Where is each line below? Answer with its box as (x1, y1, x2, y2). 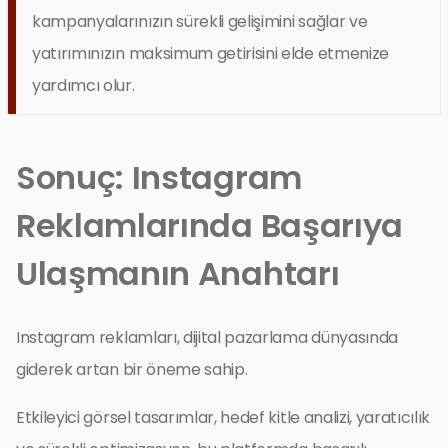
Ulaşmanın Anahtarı (16, 250, 340, 296)
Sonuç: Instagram (16, 154, 302, 200)
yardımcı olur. (32, 73, 135, 97)
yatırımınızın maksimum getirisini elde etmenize (32, 41, 389, 65)
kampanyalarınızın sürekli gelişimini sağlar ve (32, 9, 368, 33)
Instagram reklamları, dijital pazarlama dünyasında (16, 325, 398, 349)
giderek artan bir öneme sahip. (16, 357, 248, 381)
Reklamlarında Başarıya (16, 202, 403, 248)
